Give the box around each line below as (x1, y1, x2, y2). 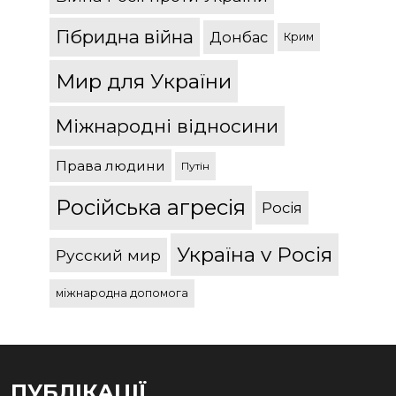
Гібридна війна (56, 26, 194, 49)
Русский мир (56, 245, 161, 264)
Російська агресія (56, 194, 246, 221)
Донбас (209, 28, 268, 47)
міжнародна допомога (56, 286, 188, 301)
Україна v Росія (177, 242, 332, 268)
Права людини (56, 157, 165, 175)
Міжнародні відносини (56, 115, 278, 138)
